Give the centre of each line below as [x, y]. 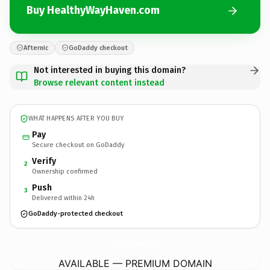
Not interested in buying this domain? [110, 70]
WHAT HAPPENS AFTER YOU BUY [76, 118]
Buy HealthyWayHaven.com [93, 10]
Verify [44, 161]
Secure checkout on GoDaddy [78, 145]
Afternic [36, 48]
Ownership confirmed [65, 171]
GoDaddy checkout [98, 48]
